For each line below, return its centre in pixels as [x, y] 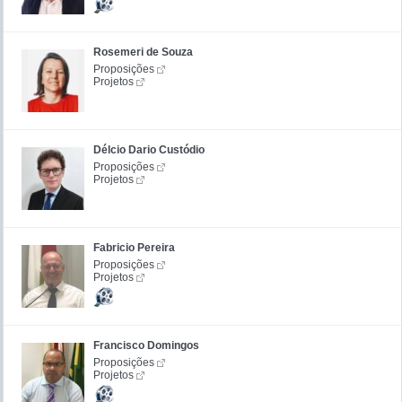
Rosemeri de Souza [143, 52]
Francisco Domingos [146, 345]
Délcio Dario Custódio [149, 149]
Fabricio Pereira [134, 247]
